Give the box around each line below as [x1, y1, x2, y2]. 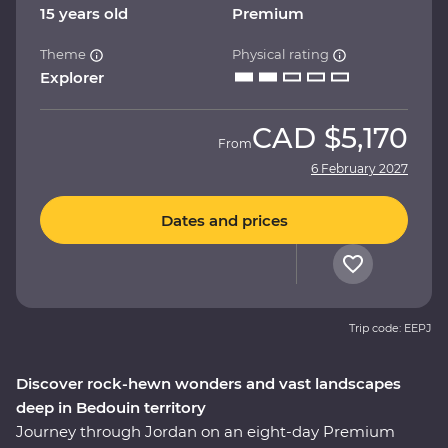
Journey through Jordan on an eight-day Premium [16, 422, 395, 442]
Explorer [40, 68, 104, 88]
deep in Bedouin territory [16, 398, 206, 418]
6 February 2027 [311, 161, 408, 177]
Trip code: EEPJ [349, 321, 432, 336]
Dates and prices [160, 210, 288, 230]
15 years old [40, 4, 128, 24]
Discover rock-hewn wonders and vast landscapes [16, 374, 401, 394]
